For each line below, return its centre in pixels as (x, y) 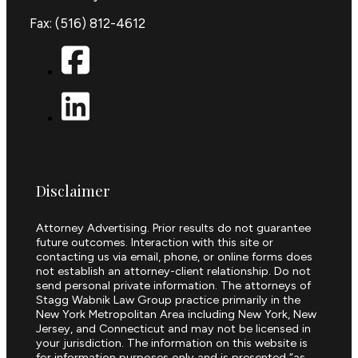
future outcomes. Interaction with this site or (154, 243)
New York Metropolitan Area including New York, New (176, 314)
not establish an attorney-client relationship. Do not (173, 271)
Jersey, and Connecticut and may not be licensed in (173, 329)
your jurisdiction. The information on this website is (171, 343)
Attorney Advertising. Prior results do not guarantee (173, 228)
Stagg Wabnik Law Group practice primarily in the (168, 300)
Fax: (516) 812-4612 (87, 23)
